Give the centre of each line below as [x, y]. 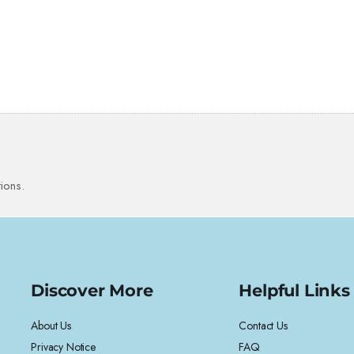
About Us [51, 326]
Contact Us [263, 326]
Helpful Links [294, 290]
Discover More [92, 290]
